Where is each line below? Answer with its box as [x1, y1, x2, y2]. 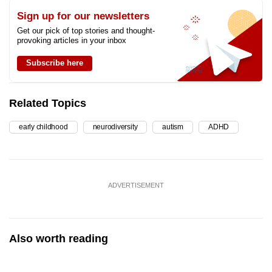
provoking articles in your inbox [17, 35, 126, 45]
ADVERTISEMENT [108, 181, 164, 189]
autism [162, 122, 183, 131]
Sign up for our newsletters [17, 10, 149, 22]
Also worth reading [9, 232, 108, 245]
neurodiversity [92, 122, 138, 131]
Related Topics [9, 97, 86, 109]
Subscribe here [26, 58, 83, 67]
